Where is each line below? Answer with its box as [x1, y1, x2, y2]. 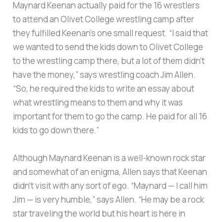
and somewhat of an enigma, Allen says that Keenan [13, 166, 208, 177]
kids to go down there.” [13, 124, 100, 136]
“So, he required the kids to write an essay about [13, 83, 195, 95]
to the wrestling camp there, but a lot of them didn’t [13, 55, 205, 67]
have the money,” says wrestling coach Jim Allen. [13, 69, 196, 81]
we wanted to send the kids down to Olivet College [13, 41, 204, 53]
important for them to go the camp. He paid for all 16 [13, 111, 208, 122]
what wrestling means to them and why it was [13, 97, 183, 109]
